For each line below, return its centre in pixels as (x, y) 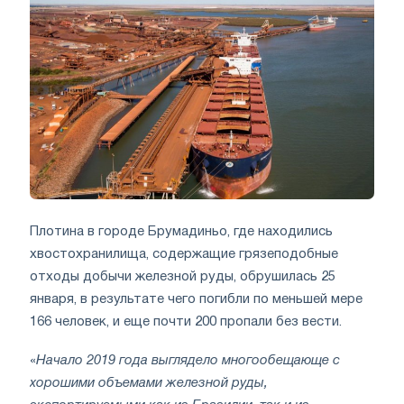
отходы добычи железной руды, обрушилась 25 (183, 276)
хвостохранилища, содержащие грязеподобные (184, 254)
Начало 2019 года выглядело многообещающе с (188, 360)
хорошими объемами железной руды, (149, 383)
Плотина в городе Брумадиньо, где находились (181, 231)
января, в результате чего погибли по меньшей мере (196, 299)
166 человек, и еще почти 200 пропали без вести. (186, 321)
